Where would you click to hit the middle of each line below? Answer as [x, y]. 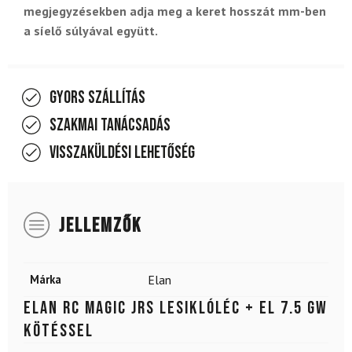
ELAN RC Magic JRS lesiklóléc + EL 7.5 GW [176, 308]
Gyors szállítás [97, 97]
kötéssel [59, 330]
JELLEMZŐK [100, 225]
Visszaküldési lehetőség [122, 152]
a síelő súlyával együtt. [91, 30]
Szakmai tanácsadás [110, 125]
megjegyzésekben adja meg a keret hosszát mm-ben [175, 11]
